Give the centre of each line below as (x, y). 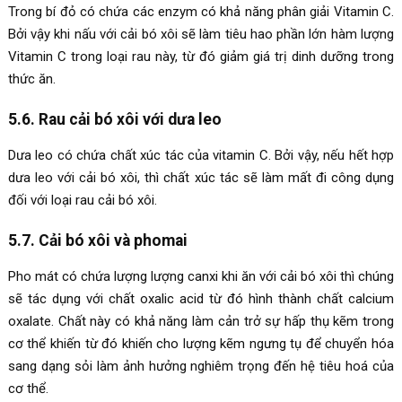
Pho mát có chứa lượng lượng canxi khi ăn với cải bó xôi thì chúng (201, 277)
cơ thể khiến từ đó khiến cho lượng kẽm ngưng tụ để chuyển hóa (201, 344)
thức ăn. (31, 79)
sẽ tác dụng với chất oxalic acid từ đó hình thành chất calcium (201, 299)
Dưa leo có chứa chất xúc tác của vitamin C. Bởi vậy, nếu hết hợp (201, 156)
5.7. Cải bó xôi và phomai (97, 241)
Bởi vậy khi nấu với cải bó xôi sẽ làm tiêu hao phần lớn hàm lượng (201, 35)
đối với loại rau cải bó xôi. (82, 201)
